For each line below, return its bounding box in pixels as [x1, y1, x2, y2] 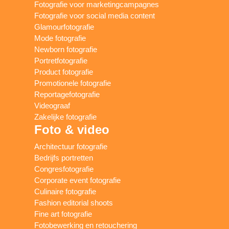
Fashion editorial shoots [34, 198, 113, 208]
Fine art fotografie [34, 210, 93, 219]
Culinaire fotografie [34, 187, 97, 196]
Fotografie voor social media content [34, 11, 155, 20]
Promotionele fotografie [34, 79, 111, 88]
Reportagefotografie [34, 90, 100, 99]
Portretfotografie [34, 56, 88, 65]
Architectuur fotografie [34, 142, 108, 151]
